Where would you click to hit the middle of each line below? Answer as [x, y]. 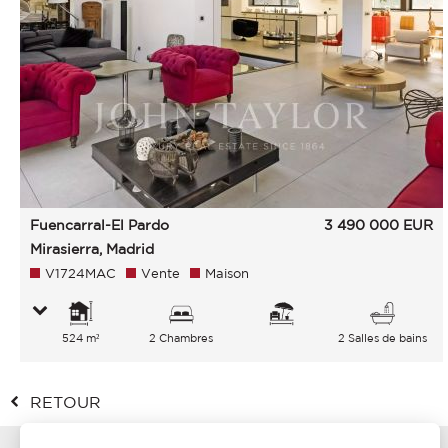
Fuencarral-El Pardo [99, 225]
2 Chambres [181, 338]
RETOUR [65, 402]
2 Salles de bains [383, 338]
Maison [227, 273]
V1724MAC [80, 273]
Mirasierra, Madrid [92, 249]
